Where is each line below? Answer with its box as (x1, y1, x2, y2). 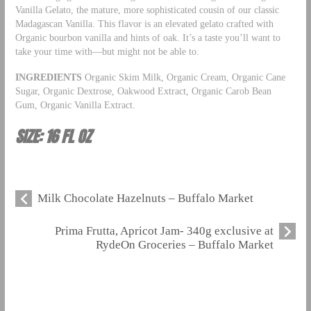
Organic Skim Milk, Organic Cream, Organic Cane (81, 71, 285, 83)
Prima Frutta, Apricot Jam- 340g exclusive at (55, 224, 274, 237)
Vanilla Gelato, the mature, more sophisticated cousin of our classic (15, 4, 279, 15)
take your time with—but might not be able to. (15, 46, 199, 57)
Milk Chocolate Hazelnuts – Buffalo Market (37, 191, 253, 205)
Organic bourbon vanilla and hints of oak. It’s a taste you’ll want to (15, 32, 280, 43)
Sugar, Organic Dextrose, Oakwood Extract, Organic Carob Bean (15, 85, 271, 96)
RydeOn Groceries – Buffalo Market (96, 237, 274, 251)
